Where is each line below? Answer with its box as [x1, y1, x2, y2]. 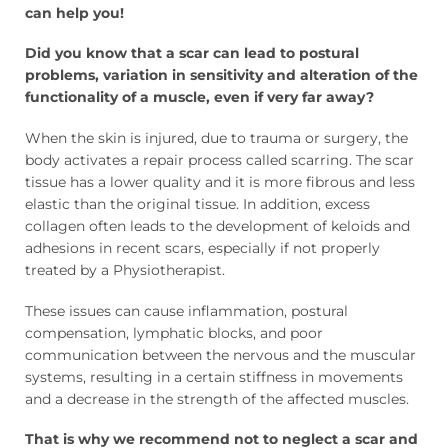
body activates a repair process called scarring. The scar [25, 150, 414, 169]
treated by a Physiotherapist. [25, 260, 225, 279]
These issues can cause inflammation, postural [25, 301, 348, 320]
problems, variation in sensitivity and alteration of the [25, 66, 418, 85]
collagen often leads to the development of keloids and [25, 216, 410, 235]
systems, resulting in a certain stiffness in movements [25, 367, 403, 386]
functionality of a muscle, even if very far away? [25, 88, 374, 107]
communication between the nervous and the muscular [25, 345, 416, 364]
